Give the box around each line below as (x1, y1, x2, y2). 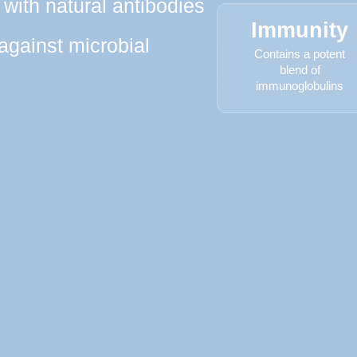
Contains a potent (254, 47, 345, 61)
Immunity (251, 18, 348, 42)
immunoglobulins (256, 79, 343, 92)
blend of (279, 63, 320, 76)
